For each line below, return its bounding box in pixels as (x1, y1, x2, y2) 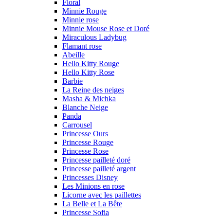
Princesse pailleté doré (62, 155, 130, 164)
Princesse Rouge (62, 138, 113, 146)
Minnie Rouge (62, 6, 107, 15)
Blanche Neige (62, 103, 108, 111)
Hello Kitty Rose (62, 68, 114, 76)
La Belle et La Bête (62, 199, 122, 208)
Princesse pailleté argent (62, 164, 136, 173)
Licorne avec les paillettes (62, 190, 141, 199)
